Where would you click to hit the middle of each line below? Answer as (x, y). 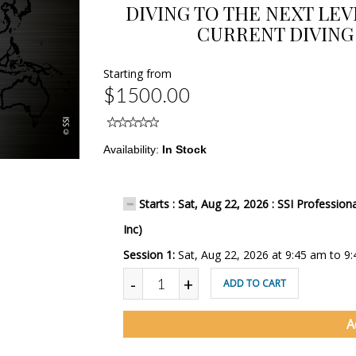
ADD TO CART (254, 283)
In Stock (184, 149)
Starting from (137, 74)
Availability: (132, 149)
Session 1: (150, 255)
